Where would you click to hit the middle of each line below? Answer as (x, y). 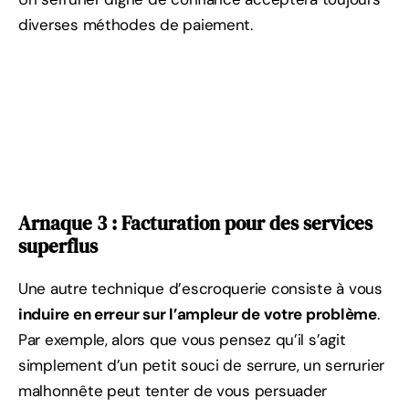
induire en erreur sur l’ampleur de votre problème (198, 315)
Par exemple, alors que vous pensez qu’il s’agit (182, 340)
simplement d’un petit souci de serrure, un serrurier (201, 366)
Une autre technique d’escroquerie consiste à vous (200, 289)
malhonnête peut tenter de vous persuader (173, 391)
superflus (58, 246)
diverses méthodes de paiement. (136, 25)
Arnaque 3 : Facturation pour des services (195, 224)
